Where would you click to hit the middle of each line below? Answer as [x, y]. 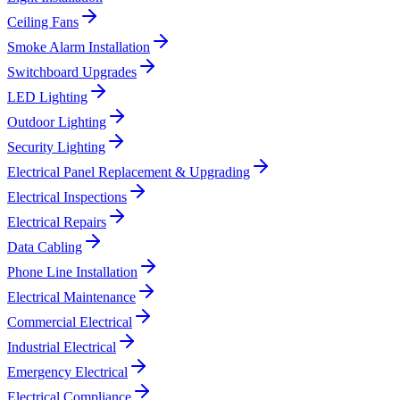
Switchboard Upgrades [72, 72]
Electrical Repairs [57, 222]
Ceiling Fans [43, 22]
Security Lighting [56, 147]
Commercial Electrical [70, 322]
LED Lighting [47, 97]
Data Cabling [45, 247]
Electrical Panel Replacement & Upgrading [129, 172]
